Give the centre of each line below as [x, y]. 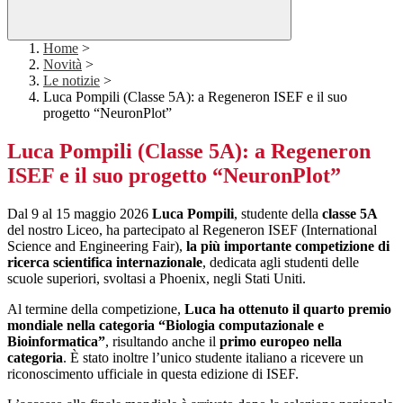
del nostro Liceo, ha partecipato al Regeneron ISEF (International [192, 230]
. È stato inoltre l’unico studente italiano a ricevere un [213, 358]
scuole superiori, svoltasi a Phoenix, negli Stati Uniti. [157, 279]
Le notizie [72, 81]
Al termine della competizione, [96, 309]
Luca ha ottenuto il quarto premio [288, 309]
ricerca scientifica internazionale [105, 263]
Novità [63, 65]
